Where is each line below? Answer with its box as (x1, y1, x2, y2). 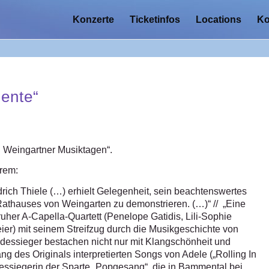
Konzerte (72, 14, 114, 25)
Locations (195, 14, 241, 25)
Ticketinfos (129, 14, 180, 25)
